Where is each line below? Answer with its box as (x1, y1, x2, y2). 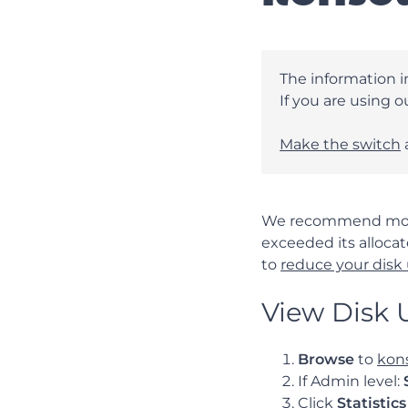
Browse (298, 351, 354, 368)
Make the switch (280, 136, 401, 153)
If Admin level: (298, 372, 403, 390)
